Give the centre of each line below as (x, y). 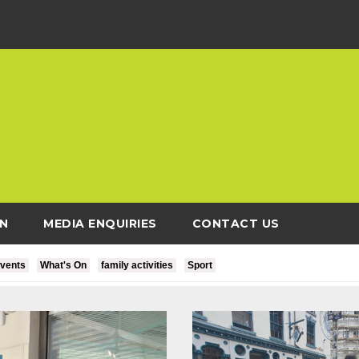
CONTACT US (236, 224)
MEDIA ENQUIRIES (100, 224)
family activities (137, 265)
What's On (63, 265)
